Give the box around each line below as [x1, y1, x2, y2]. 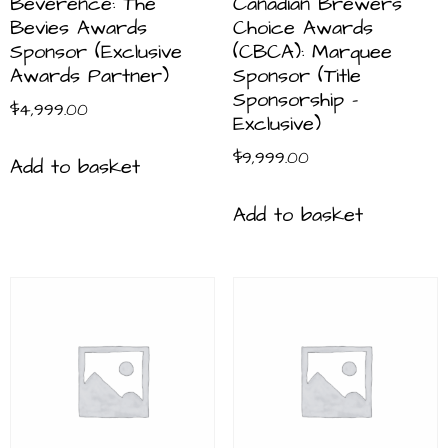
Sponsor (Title [232, 62, 361, 91]
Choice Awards [232, 14, 373, 43]
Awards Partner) [10, 62, 169, 91]
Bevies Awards [10, 14, 147, 43]
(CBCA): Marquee [232, 38, 392, 67]
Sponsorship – [232, 86, 358, 115]
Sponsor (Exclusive [10, 38, 182, 67]
